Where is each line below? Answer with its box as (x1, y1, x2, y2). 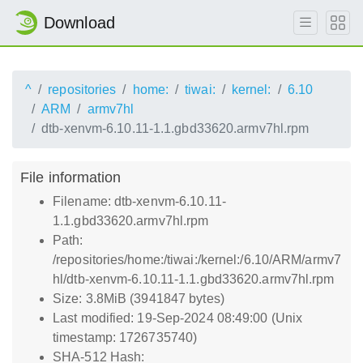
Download (44, 14, 115, 32)
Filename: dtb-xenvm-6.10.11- (53, 194, 226, 208)
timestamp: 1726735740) (53, 331, 198, 344)
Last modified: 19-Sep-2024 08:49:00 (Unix (53, 311, 303, 325)
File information (20, 169, 122, 186)
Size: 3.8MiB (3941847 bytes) (53, 292, 224, 305)
